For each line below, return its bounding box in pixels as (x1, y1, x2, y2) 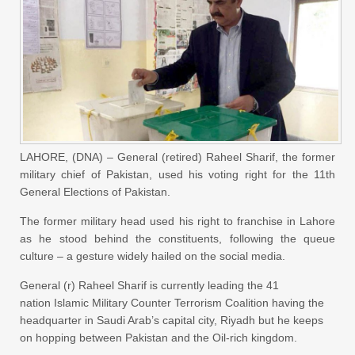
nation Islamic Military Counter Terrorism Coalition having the (20, 296, 324, 309)
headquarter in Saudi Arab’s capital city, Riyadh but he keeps (20, 314, 323, 326)
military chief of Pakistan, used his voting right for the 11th (20, 168, 335, 181)
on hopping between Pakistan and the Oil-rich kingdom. (20, 331, 297, 344)
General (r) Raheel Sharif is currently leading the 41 (20, 279, 279, 292)
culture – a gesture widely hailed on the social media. (20, 250, 285, 262)
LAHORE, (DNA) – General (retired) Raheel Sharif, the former (20, 151, 335, 163)
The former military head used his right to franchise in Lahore (20, 215, 335, 227)
